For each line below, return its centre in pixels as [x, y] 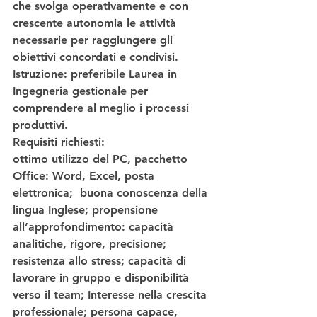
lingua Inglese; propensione [87, 210]
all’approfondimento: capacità [95, 227]
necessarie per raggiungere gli [94, 40]
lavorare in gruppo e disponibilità [103, 278]
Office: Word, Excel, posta [85, 176]
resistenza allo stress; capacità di [101, 261]
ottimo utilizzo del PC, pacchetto [102, 159]
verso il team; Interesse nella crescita [111, 295]
